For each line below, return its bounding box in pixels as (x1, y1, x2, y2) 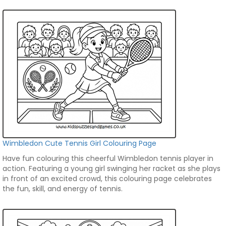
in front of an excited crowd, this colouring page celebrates (3, 174, 212, 184)
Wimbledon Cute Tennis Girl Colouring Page (3, 138, 156, 148)
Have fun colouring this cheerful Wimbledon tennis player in (3, 153, 213, 163)
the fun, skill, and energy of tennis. (3, 184, 123, 194)
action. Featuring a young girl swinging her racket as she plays (3, 163, 220, 174)
